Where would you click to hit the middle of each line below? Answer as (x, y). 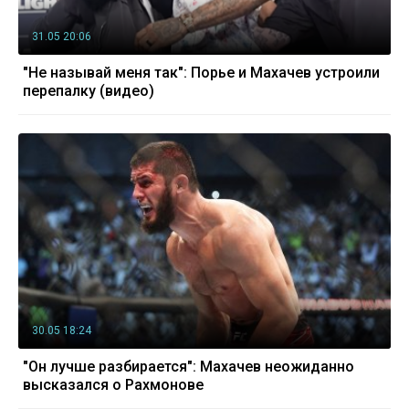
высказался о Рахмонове (113, 385)
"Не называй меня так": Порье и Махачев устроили (201, 73)
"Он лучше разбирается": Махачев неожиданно (189, 367)
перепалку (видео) (89, 91)
